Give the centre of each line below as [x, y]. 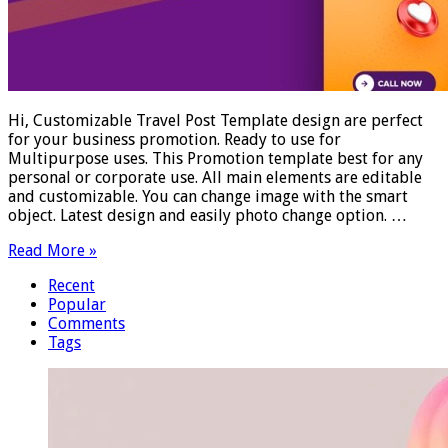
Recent [71, 285]
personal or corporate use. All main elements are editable [215, 177]
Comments [86, 323]
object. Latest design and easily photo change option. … [207, 215]
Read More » [52, 250]
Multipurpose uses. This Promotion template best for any [215, 158]
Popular [77, 304]
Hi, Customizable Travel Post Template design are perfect [215, 120]
